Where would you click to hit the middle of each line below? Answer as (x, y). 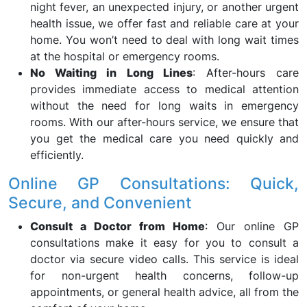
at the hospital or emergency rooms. (125, 56)
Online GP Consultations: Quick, (153, 183)
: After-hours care (246, 73)
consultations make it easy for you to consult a (164, 243)
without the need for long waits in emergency (164, 106)
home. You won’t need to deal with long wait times (164, 40)
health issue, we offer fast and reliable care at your (164, 23)
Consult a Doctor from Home (118, 226)
